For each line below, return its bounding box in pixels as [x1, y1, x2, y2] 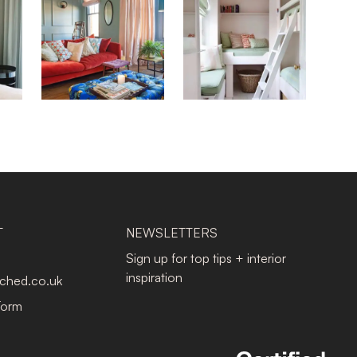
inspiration [126, 269, 182, 285]
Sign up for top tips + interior [126, 250, 286, 266]
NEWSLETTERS [126, 225, 218, 241]
